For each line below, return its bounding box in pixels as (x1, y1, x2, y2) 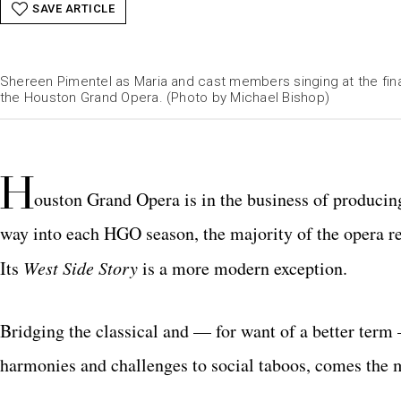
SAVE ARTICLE (32, 2, 115, 15)
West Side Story (23, 256, 138, 279)
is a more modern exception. (138, 256, 347, 280)
